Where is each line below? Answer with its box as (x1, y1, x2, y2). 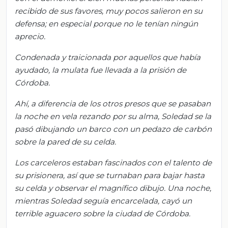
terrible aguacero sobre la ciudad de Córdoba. (15, 208, 190, 218)
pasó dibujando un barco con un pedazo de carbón (15, 124, 212, 134)
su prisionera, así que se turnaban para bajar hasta (15, 170, 205, 180)
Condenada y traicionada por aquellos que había (15, 52, 201, 62)
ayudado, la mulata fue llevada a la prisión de (15, 65, 186, 75)
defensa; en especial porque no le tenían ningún (15, 18, 198, 28)
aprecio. (15, 31, 45, 41)
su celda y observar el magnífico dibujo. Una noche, (15, 183, 211, 193)
